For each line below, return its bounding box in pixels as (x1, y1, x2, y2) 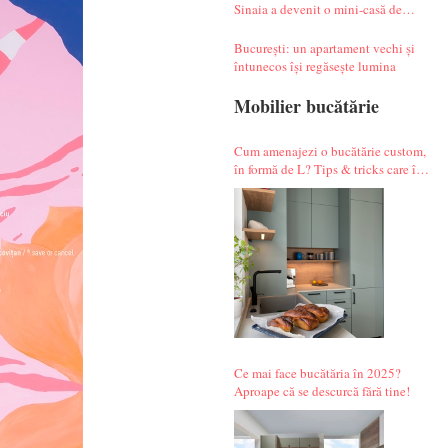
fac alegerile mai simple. (233, 177, 365, 196)
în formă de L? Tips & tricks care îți (233, 159, 424, 178)
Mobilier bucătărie (233, 92, 379, 119)
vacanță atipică (233, 17, 316, 36)
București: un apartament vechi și (233, 38, 415, 57)
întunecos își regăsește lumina (233, 56, 396, 75)
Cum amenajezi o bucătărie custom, (233, 141, 426, 160)
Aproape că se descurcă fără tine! (233, 381, 410, 400)
